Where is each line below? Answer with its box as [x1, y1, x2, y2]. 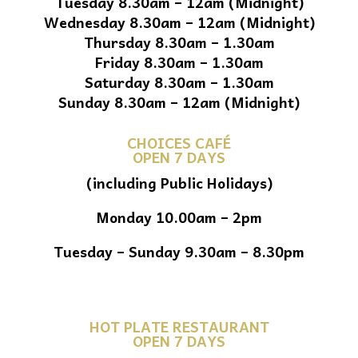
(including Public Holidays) [86, 170, 272, 194]
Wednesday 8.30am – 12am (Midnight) [43, 10, 315, 34]
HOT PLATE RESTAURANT [89, 314, 269, 338]
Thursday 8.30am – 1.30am [83, 30, 275, 54]
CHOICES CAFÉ [127, 130, 231, 154]
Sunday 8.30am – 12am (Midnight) [58, 89, 300, 113]
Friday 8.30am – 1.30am [94, 50, 264, 74]
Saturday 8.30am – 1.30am [84, 70, 274, 93]
